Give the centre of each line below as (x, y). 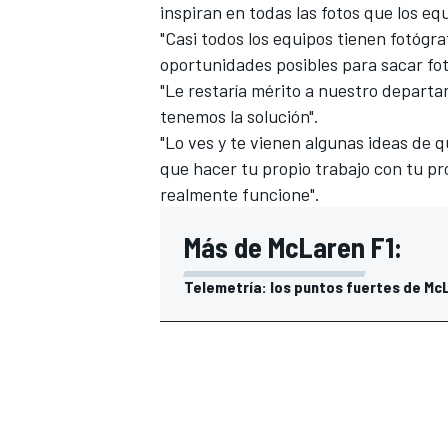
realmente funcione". (240, 193)
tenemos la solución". (239, 115)
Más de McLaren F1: (293, 246)
